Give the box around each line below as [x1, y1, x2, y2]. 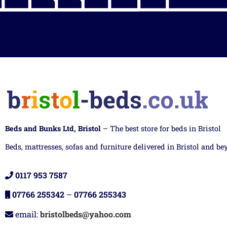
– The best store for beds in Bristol [101, 124, 221, 134]
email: [13, 208, 40, 219]
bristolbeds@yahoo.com [40, 208, 131, 219]
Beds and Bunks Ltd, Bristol [5, 124, 101, 134]
